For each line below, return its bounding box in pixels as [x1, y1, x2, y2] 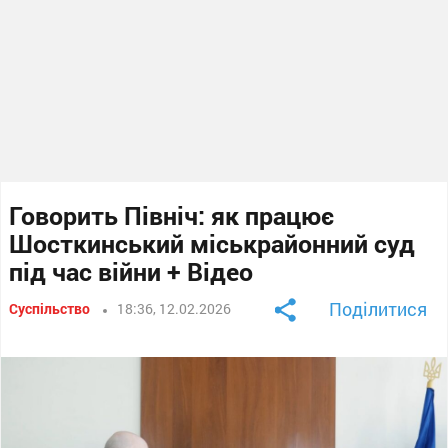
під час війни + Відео [9, 254, 254, 288]
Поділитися [328, 296, 427, 321]
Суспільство [9, 298, 91, 318]
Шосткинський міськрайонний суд [9, 226, 416, 260]
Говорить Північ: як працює [9, 198, 335, 232]
